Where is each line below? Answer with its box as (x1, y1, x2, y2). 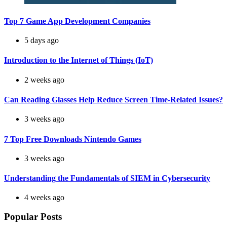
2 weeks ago (24, 75, 64, 84)
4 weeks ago (24, 193, 64, 202)
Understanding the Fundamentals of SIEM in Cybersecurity (4, 174, 210, 183)
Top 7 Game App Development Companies (4, 16, 150, 25)
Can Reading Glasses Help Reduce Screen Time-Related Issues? (4, 95, 223, 104)
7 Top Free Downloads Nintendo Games (4, 134, 141, 143)
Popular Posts (4, 211, 62, 222)
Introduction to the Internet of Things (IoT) (4, 56, 153, 65)
